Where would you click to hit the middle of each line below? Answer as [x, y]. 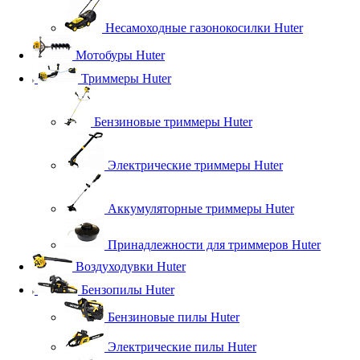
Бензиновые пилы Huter [174, 317]
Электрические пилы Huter [182, 346]
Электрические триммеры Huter [195, 165]
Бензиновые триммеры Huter [173, 121]
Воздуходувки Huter [131, 266]
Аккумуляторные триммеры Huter [201, 208]
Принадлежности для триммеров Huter [214, 244]
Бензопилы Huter [128, 289]
